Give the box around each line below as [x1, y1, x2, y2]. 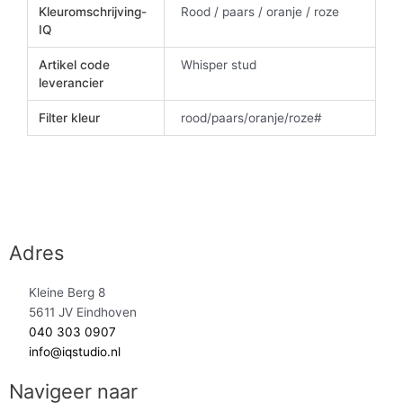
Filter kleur [39, 110, 101, 125]
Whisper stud [181, 57, 257, 72]
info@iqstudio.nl [29, 344, 121, 359]
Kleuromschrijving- [39, 4, 148, 19]
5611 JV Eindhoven [29, 304, 138, 319]
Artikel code [39, 57, 111, 72]
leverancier [39, 75, 104, 90]
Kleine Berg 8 [29, 284, 106, 300]
